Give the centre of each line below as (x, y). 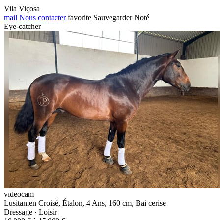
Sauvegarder (113, 17)
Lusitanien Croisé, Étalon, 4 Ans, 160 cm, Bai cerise (85, 203)
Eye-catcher (22, 26)
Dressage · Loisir (30, 212)
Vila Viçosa (22, 8)
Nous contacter (41, 17)
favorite (80, 17)
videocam (19, 194)
